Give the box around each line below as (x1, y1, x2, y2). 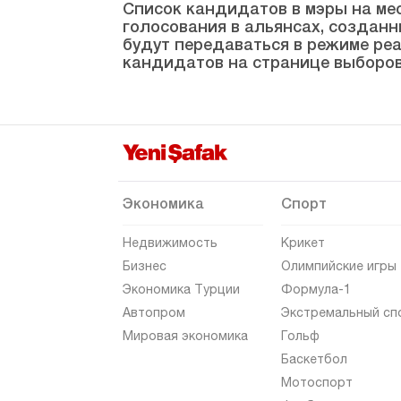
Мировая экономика (123, 328, 248, 344)
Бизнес (123, 259, 166, 274)
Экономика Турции (123, 282, 240, 297)
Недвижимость (123, 235, 218, 251)
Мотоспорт (281, 375, 353, 390)
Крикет (281, 235, 325, 251)
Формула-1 (281, 282, 351, 297)
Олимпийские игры (281, 259, 397, 274)
